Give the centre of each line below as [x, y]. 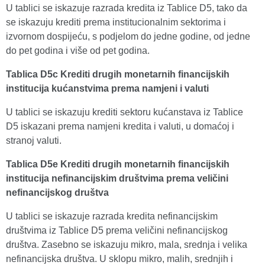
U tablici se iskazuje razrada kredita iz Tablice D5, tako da [127, 8]
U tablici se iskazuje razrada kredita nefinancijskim [112, 216]
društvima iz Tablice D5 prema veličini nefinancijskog [117, 230]
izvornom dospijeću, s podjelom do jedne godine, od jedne [128, 36]
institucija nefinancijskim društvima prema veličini [117, 178]
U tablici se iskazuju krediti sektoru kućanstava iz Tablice [125, 112]
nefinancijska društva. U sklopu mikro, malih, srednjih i [119, 259]
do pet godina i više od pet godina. [78, 51]
